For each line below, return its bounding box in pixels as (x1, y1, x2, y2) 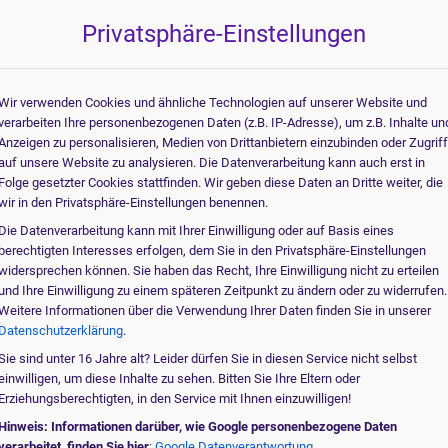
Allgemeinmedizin (321, 131, 430, 147)
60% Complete (279, 50, 357, 65)
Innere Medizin (321, 167, 412, 183)
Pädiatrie (321, 203, 378, 219)
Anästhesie (321, 311, 391, 327)
